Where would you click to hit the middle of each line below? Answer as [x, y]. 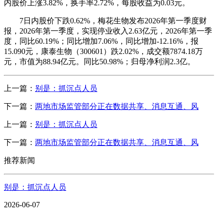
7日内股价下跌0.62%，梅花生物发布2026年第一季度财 [105, 20]
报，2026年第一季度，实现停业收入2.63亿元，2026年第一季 [108, 31]
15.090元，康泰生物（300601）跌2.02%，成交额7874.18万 [103, 51]
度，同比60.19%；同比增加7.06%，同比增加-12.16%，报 [101, 41]
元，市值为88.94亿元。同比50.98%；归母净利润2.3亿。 [100, 61]
